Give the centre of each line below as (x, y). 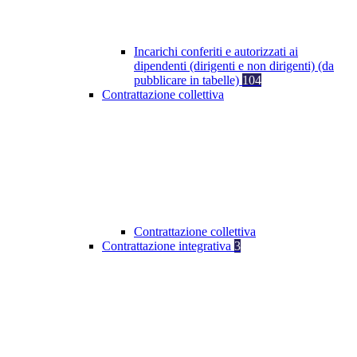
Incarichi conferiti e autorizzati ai (216, 52)
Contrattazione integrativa (168, 246)
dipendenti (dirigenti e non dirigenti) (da (234, 66)
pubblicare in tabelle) (188, 80)
